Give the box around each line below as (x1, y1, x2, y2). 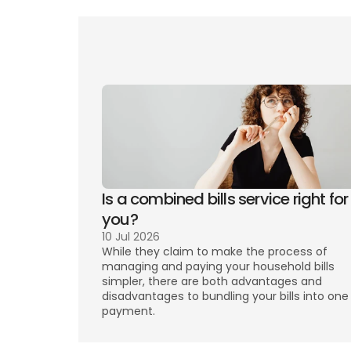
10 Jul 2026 (102, 229, 160, 244)
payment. (102, 303, 158, 319)
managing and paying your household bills (102, 259, 335, 274)
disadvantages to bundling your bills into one (102, 288, 349, 304)
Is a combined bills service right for (102, 188, 349, 210)
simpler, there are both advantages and (102, 273, 322, 289)
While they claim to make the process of (102, 244, 327, 259)
